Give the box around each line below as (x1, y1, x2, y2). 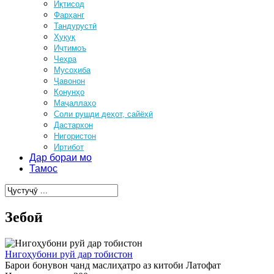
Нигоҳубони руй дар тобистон (5, 248, 133, 259)
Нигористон (54, 131, 96, 141)
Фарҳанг (54, 10, 84, 20)
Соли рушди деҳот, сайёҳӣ (54, 109, 153, 119)
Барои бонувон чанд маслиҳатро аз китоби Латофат (5, 259, 221, 270)
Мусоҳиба (54, 65, 91, 75)
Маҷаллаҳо (54, 98, 96, 108)
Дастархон (54, 120, 93, 130)
